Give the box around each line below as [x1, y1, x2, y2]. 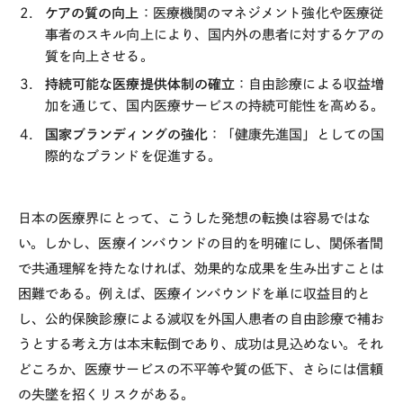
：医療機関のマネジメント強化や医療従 [139, 5, 383, 20]
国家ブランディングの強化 [45, 127, 208, 141]
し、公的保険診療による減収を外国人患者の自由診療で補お [18, 311, 385, 326]
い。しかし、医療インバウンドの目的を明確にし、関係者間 [18, 236, 384, 250]
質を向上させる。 [45, 49, 154, 63]
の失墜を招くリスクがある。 [18, 387, 194, 401]
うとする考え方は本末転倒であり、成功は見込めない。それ [18, 336, 384, 351]
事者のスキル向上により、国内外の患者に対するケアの [45, 27, 384, 41]
